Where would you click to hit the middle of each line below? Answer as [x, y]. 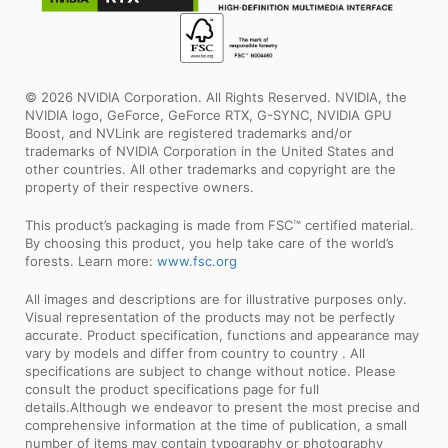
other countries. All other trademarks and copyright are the [210, 168]
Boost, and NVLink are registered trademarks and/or [188, 132]
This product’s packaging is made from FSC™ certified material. [219, 224]
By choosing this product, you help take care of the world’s [209, 242]
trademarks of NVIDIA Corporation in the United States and [209, 150]
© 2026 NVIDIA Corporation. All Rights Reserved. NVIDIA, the [216, 96]
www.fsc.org [197, 260]
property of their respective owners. [139, 186]
